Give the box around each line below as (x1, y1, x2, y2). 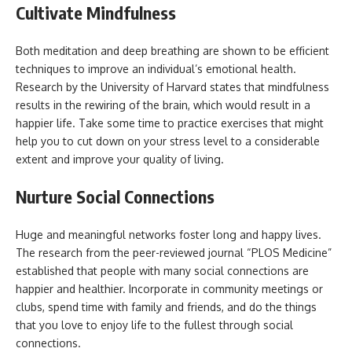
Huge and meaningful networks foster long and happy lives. (16, 227, 321, 241)
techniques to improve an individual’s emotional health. (16, 61, 296, 75)
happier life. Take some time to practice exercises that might (16, 115, 324, 130)
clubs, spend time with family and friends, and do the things (16, 299, 317, 313)
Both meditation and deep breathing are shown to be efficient (16, 43, 329, 57)
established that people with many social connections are (16, 263, 309, 277)
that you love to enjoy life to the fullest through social (16, 317, 293, 332)
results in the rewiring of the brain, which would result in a (16, 97, 310, 112)
